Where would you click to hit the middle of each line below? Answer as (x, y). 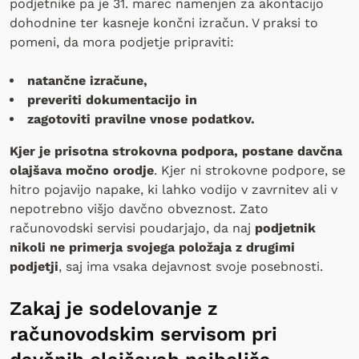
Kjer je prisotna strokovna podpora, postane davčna (176, 151)
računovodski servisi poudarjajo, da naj (130, 228)
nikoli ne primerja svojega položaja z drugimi (152, 247)
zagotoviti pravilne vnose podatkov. (143, 119)
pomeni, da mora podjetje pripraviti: (122, 42)
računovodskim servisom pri (143, 334)
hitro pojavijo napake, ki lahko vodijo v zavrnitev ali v (173, 189)
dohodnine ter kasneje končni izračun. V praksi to (164, 22)
